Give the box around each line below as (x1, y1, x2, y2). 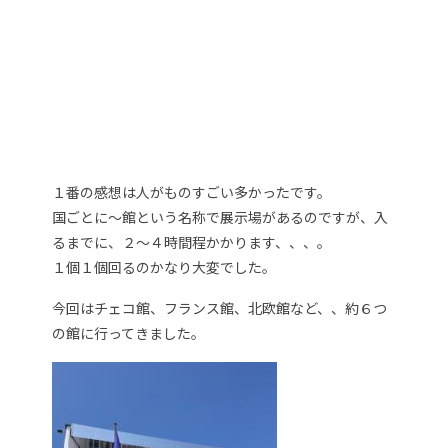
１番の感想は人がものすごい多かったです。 (52, 181, 332, 202)
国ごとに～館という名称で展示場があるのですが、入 (52, 206, 389, 227)
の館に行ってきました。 (52, 322, 206, 343)
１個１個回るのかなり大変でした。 (52, 256, 277, 277)
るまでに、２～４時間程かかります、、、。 (52, 231, 332, 252)
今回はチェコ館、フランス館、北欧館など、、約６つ (52, 297, 388, 318)
